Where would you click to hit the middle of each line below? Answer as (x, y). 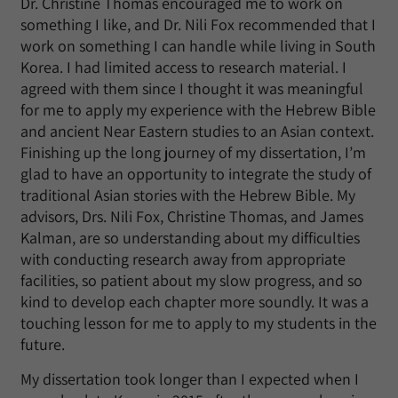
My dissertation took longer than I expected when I (190, 379)
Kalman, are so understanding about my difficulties (190, 238)
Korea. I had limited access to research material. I (183, 67)
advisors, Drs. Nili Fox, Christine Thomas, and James (192, 216)
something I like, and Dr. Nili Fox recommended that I (198, 24)
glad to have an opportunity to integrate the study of (196, 174)
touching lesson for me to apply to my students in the (199, 323)
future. (43, 344)
